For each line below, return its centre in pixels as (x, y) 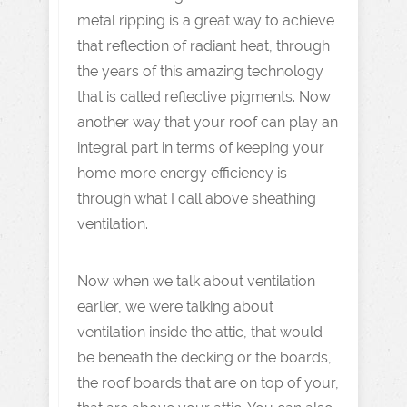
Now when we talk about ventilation (196, 281)
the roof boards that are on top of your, (208, 383)
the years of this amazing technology (200, 71)
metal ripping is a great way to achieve (206, 20)
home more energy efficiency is (182, 173)
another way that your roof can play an (208, 122)
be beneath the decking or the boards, (204, 357)
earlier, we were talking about (175, 307)
